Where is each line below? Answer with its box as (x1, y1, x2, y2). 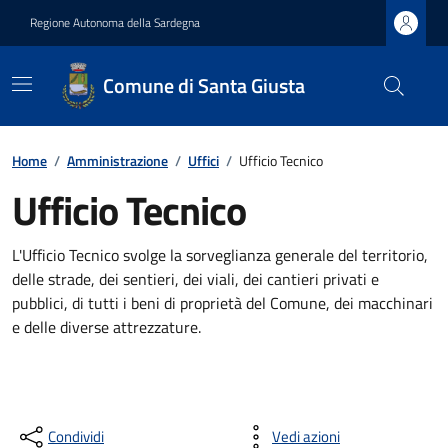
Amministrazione (67, 150, 168, 171)
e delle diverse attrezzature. (12, 315, 201, 339)
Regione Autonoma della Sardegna (30, 13, 200, 32)
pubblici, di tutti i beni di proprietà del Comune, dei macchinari (12, 291, 433, 315)
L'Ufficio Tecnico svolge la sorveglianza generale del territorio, (12, 243, 428, 267)
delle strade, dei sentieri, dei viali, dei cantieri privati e (12, 267, 379, 291)
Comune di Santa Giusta (102, 70, 305, 101)
